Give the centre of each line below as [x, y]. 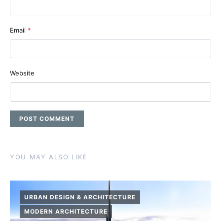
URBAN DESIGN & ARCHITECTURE [80, 197]
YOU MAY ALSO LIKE [49, 157]
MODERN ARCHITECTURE [66, 211]
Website [22, 73]
